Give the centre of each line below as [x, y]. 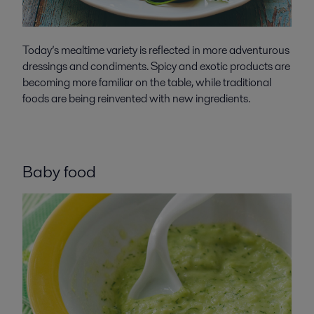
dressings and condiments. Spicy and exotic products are [156, 67]
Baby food [59, 172]
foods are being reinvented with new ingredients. [136, 99]
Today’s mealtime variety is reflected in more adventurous [156, 50]
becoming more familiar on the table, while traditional [146, 83]
